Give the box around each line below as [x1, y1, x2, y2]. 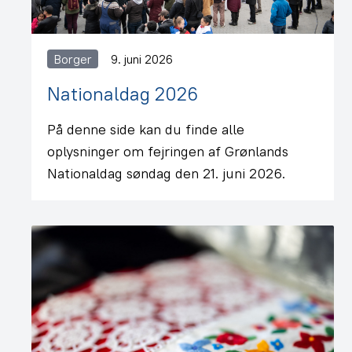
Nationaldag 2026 [47, 82, 198, 105]
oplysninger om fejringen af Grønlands [47, 142, 288, 160]
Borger [53, 51, 92, 67]
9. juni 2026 [111, 51, 173, 67]
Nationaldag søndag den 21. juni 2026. [47, 164, 285, 182]
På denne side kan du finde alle [47, 120, 244, 138]
